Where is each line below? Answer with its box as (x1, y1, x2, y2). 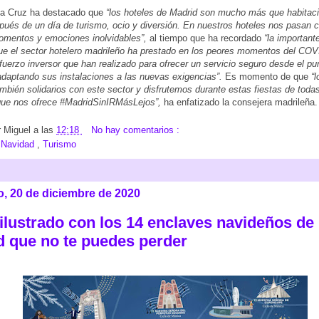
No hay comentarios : (91, 124, 179, 135)
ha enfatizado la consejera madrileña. (164, 97, 318, 108)
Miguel (4, 124, 33, 135)
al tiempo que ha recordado (147, 33, 264, 44)
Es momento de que (225, 71, 308, 83)
